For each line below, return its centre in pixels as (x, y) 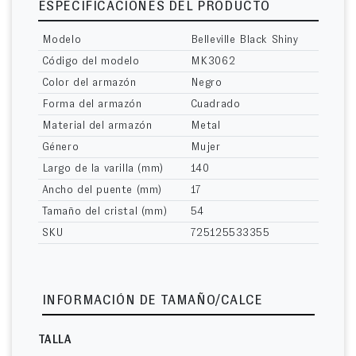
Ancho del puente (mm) (102, 190)
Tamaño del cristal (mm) (104, 212)
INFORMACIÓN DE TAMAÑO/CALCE (152, 301)
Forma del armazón (92, 104)
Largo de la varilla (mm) (103, 169)
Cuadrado (215, 104)
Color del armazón (89, 83)
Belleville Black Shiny (245, 40)
